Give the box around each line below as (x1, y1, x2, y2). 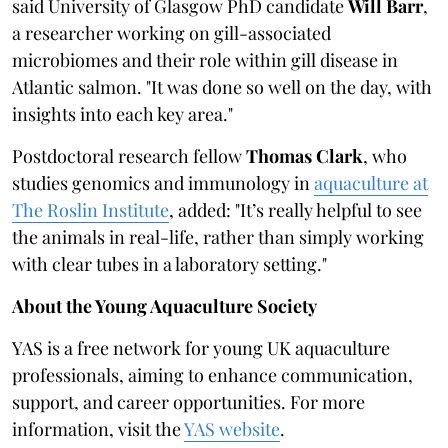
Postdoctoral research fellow (12, 144, 246, 169)
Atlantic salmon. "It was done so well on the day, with (12, 75, 432, 100)
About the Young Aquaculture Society (12, 294, 317, 319)
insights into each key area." (12, 102, 233, 127)
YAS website (184, 417, 280, 442)
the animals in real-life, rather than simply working (12, 225, 424, 250)
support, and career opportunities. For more (12, 390, 365, 415)
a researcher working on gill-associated (12, 21, 331, 46)
